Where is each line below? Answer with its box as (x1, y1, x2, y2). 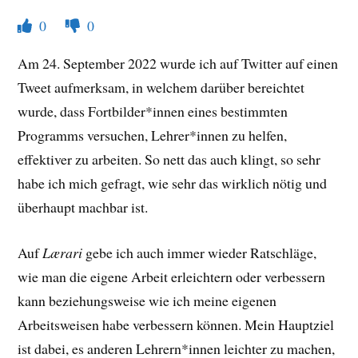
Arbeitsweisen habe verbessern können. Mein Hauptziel (18, 315, 335, 335)
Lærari (42, 243, 83, 263)
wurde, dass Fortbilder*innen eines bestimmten (18, 101, 288, 121)
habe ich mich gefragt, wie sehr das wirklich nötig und (18, 173, 328, 193)
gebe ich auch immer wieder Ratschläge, (82, 243, 317, 263)
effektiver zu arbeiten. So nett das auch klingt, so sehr (18, 149, 321, 169)
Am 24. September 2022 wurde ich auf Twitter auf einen (18, 54, 339, 74)
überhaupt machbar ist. (18, 197, 149, 217)
